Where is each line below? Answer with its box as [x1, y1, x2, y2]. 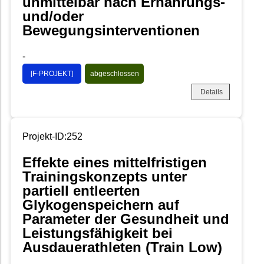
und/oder [22, 8, 84, 25]
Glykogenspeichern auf [22, 196, 179, 213]
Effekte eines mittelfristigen [22, 154, 207, 170]
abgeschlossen [90, 69, 139, 78]
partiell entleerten [22, 182, 140, 199]
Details [200, 87, 223, 96]
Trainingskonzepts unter [22, 168, 187, 184]
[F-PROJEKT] [31, 69, 73, 78]
